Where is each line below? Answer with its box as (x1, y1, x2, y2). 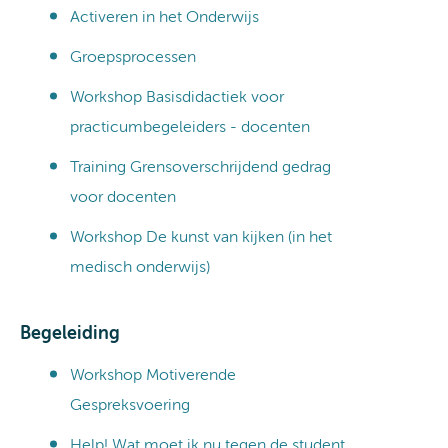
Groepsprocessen (70, 49, 196, 66)
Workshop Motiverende (70, 367, 236, 384)
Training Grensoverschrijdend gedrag (70, 159, 331, 176)
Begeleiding (20, 324, 120, 343)
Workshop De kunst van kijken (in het (70, 229, 332, 246)
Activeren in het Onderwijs (70, 9, 259, 26)
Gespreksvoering (70, 397, 190, 414)
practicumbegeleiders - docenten (70, 119, 310, 136)
